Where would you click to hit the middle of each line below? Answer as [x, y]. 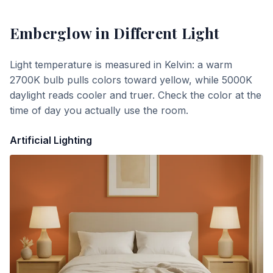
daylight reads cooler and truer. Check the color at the [136, 95]
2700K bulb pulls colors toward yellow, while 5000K [131, 80]
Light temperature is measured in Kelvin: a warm [121, 65]
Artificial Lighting [51, 140]
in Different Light [156, 33]
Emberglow [51, 33]
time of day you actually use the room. [99, 110]
